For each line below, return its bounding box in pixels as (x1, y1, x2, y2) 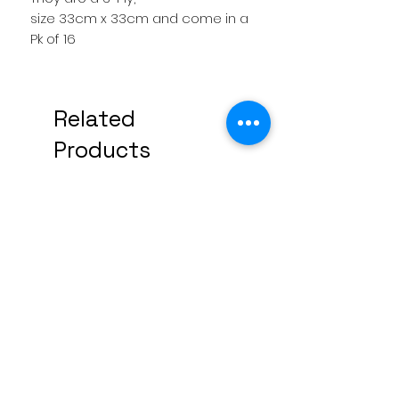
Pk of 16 (30, 28, 76, 48)
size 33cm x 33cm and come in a (30, 8, 248, 28)
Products (53, 134, 151, 164)
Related (53, 103, 135, 133)
